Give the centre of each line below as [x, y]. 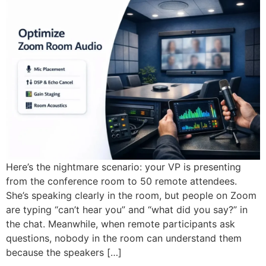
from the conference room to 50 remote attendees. [121, 181]
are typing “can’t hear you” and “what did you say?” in [127, 210]
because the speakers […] [64, 253]
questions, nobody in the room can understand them [124, 238]
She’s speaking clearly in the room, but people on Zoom [131, 196]
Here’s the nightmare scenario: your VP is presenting [123, 167]
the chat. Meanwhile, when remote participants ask [121, 224]
